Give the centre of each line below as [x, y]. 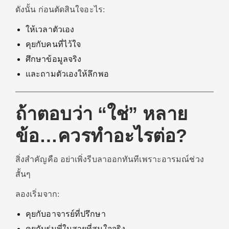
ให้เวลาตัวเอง [50, 29]
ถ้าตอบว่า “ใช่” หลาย [101, 114]
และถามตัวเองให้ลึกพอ [67, 74]
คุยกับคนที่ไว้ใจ [53, 44]
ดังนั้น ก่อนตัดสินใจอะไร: [60, 9]
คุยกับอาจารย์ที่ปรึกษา [66, 214]
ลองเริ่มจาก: [37, 194]
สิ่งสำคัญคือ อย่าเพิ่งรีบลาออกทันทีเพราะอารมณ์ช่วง [110, 159]
